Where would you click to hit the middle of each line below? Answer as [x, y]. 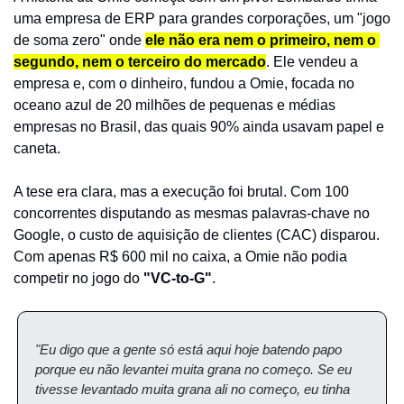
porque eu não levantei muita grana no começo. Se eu [193, 369]
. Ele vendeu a [312, 62]
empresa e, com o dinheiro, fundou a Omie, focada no [184, 83]
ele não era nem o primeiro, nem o [261, 40]
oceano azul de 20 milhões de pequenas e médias [174, 105]
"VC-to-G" [178, 278]
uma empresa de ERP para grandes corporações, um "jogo [202, 18]
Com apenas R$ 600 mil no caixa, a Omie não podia [180, 257]
